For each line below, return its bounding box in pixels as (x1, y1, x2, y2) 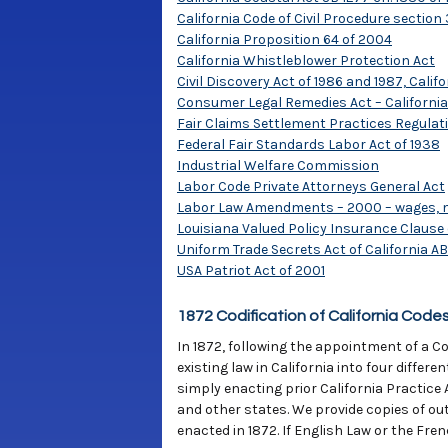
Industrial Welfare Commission (177, 157, 379, 174)
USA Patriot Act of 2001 (177, 262, 325, 279)
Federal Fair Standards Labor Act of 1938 (177, 136, 440, 153)
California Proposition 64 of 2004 (177, 31, 392, 48)
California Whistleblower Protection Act (177, 52, 435, 69)
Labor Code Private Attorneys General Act (177, 178, 445, 195)
